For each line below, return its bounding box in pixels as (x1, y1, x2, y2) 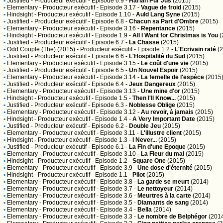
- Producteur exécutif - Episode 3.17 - (38, 4, 141, 11)
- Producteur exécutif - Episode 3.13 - (38, 88, 141, 95)
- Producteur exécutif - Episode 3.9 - (38, 164, 137, 171)
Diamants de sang (137, 199, 189, 206)
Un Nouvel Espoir (129, 67, 178, 74)
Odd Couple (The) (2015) (7, 46, 75, 53)
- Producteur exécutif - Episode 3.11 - (38, 129, 140, 136)
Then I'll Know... (132, 95, 176, 102)
